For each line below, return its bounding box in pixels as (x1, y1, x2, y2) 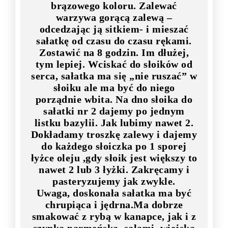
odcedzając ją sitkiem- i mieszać (39, 23, 189, 35)
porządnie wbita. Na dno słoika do (35, 94, 193, 105)
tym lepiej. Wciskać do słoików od (35, 59, 193, 70)
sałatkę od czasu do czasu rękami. (36, 35, 192, 47)
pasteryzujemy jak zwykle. (52, 176, 176, 187)
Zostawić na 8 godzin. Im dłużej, (39, 47, 189, 59)
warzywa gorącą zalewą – (55, 12, 173, 23)
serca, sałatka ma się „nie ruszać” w (31, 70, 197, 82)
